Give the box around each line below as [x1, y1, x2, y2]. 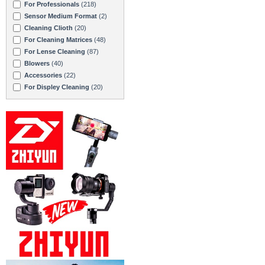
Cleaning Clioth [24, 24, 73, 31]
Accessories [24, 71, 62, 79]
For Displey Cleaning [24, 83, 89, 91]
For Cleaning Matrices [24, 35, 92, 43]
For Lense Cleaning [24, 47, 85, 55]
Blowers [24, 59, 50, 67]
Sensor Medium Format [24, 12, 97, 20]
